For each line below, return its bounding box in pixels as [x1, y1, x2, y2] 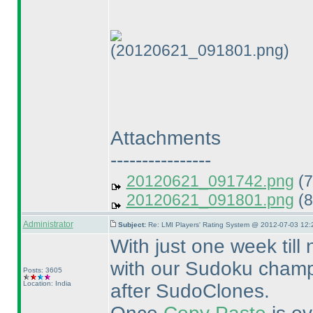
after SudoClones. [110, 280, 270, 302]
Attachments [110, 127, 221, 149]
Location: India [22, 279, 71, 287]
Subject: [117, 221, 148, 228]
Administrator [22, 219, 73, 229]
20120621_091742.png [126, 172, 294, 190]
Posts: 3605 [22, 266, 62, 274]
